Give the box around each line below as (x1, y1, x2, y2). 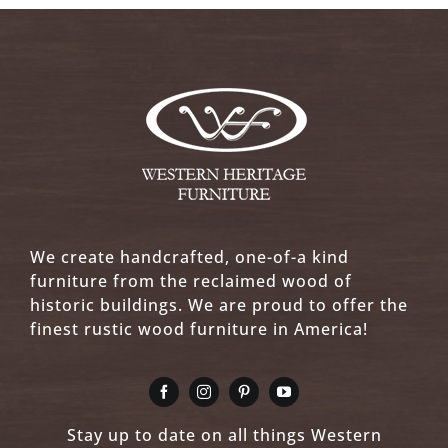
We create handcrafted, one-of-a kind (29, 246, 349, 268)
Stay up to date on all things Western (66, 424, 382, 446)
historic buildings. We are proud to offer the (29, 294, 408, 316)
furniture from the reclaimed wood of (29, 270, 352, 292)
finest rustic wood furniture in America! (29, 318, 368, 340)
